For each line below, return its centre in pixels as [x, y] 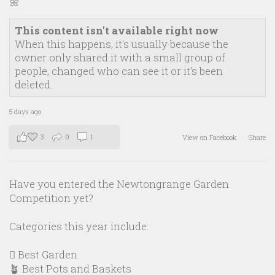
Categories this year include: [79, 227]
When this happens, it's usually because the [122, 44]
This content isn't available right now [117, 31]
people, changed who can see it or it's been [119, 71]
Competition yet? [51, 198]
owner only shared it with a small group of [120, 58]
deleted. [34, 85]
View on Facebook [211, 137]
